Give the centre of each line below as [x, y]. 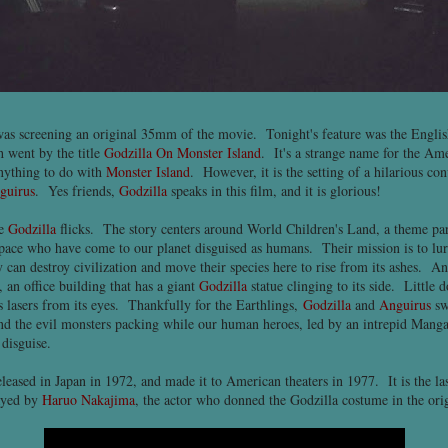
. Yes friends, [77, 190]
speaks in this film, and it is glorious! [274, 190]
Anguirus [405, 304]
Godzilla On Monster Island [182, 152]
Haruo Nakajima [88, 399]
